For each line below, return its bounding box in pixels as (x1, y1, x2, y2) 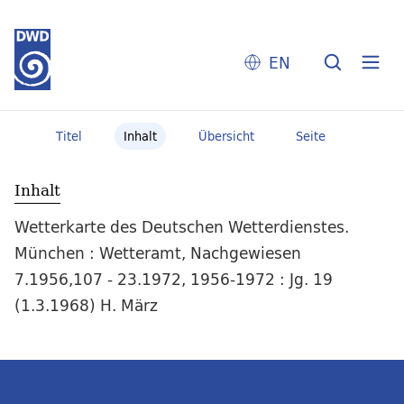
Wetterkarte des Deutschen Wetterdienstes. (14, 214, 349, 241)
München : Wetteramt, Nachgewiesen (14, 240, 301, 267)
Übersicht (197, 126, 254, 146)
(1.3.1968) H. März (14, 292, 158, 319)
